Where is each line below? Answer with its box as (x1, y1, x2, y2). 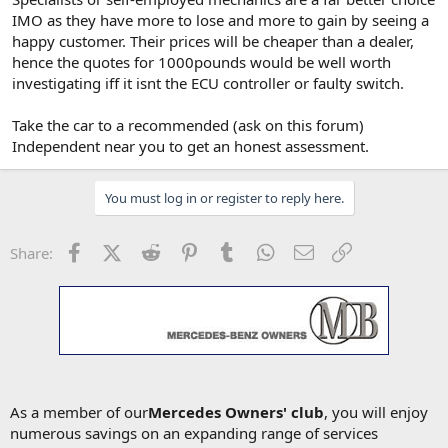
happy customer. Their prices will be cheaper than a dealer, (12, 30, 414, 51)
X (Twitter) (120, 240, 192, 261)
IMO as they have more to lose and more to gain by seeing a (12, 9, 429, 30)
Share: (10, 242, 53, 263)
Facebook (86, 240, 153, 261)
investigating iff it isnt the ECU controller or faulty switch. (12, 72, 404, 93)
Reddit (163, 240, 208, 261)
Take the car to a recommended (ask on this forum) (12, 114, 364, 135)
